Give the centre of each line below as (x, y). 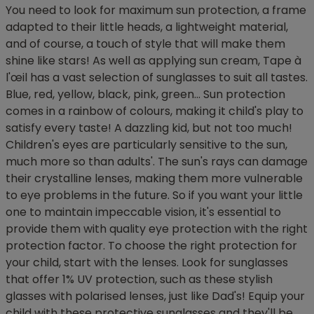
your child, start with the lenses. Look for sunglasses (147, 263)
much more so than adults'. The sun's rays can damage (157, 162)
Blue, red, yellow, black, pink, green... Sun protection (145, 95)
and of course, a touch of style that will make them (145, 44)
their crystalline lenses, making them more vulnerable (154, 179)
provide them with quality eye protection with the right (157, 229)
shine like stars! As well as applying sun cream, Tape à (153, 61)
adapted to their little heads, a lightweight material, (147, 27)
